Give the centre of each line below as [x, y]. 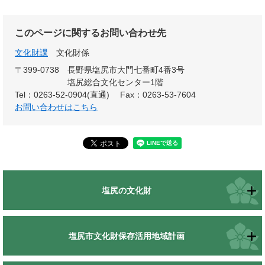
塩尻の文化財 [127, 190]
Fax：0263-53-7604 [158, 95]
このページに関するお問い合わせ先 [91, 33]
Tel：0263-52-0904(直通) [62, 95]
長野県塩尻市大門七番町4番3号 [126, 70]
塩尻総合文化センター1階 [115, 82]
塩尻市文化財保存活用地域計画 [127, 236]
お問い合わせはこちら [56, 107]
